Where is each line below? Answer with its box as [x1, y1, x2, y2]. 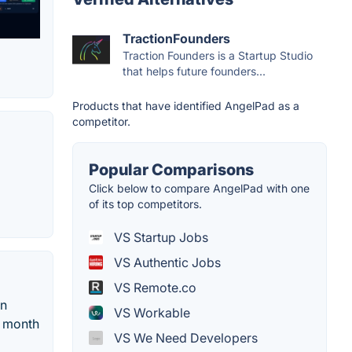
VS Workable [111, 305, 190, 321]
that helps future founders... [123, 64, 266, 79]
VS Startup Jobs [111, 229, 208, 246]
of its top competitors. [89, 197, 202, 211]
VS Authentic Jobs [111, 255, 221, 271]
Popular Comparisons [89, 160, 254, 180]
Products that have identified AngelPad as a [72, 99, 299, 113]
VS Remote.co [111, 280, 196, 296]
